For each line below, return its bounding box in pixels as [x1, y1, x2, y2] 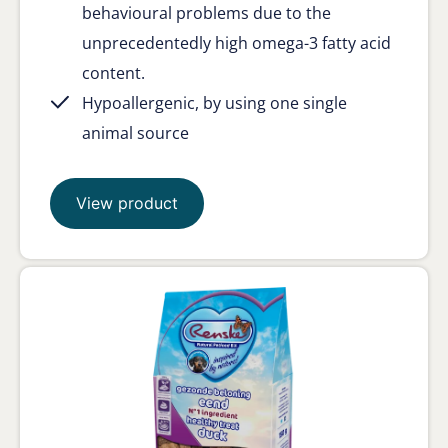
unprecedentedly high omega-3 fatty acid [82, 31, 391, 54]
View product [76, 192, 178, 213]
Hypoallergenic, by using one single [82, 91, 347, 114]
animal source [82, 121, 189, 144]
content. [82, 61, 145, 84]
